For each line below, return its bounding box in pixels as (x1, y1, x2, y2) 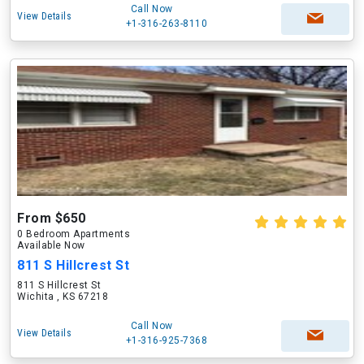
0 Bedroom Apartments (17, 228, 130, 240)
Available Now (17, 240, 85, 251)
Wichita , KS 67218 (17, 291, 108, 302)
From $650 (17, 210, 86, 226)
